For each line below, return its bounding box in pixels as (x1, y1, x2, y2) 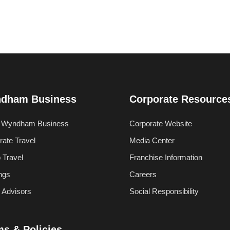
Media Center (129, 136, 175, 145)
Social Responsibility (129, 187, 199, 196)
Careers (129, 170, 157, 179)
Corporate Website (129, 119, 192, 128)
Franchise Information (129, 153, 202, 162)
